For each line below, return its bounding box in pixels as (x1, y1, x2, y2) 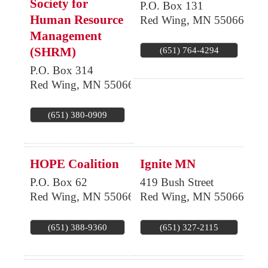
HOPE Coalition (30, 157, 119, 172)
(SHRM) (30, 45, 76, 60)
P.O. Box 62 (30, 176, 87, 189)
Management (30, 29, 102, 44)
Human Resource (30, 13, 123, 28)
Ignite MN (140, 157, 196, 172)
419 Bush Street (140, 176, 214, 189)
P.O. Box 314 (30, 64, 93, 77)
